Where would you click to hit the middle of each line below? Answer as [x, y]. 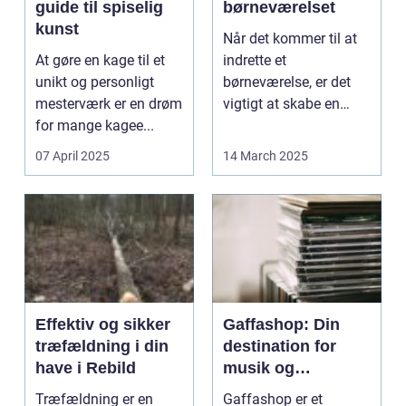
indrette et [255, 60]
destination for [280, 346]
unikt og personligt [95, 82]
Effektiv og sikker [103, 324]
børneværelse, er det [287, 82]
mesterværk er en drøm [109, 104]
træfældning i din [102, 346]
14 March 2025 [266, 156]
